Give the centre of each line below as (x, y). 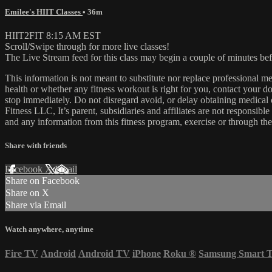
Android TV (104, 253)
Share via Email (36, 205)
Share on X (27, 193)
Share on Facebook (42, 181)
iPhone (147, 253)
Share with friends (36, 146)
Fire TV (22, 253)
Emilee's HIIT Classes (44, 12)
